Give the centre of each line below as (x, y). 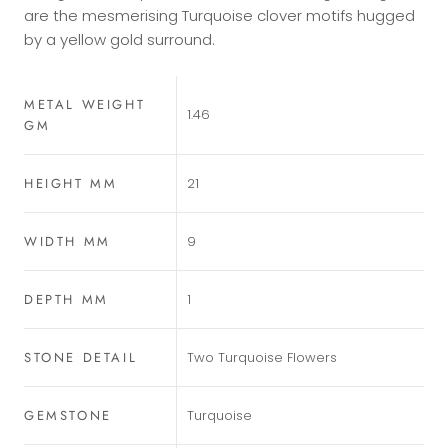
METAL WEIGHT (85, 104)
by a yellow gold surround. (119, 39)
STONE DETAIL (81, 357)
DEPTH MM (66, 299)
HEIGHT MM (71, 183)
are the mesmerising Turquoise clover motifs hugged (219, 15)
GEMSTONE (68, 415)
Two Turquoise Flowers (262, 357)
